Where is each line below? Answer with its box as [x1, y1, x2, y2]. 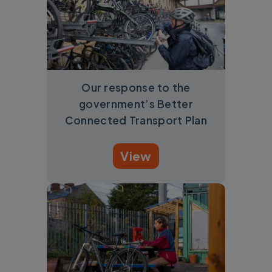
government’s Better [79, 97, 193, 111]
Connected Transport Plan [64, 114, 208, 127]
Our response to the [81, 81, 191, 95]
